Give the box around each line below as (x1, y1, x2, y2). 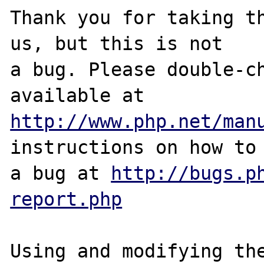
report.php (10, 188, 123, 210)
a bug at (10, 162, 111, 184)
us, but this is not (10, 32, 223, 54)
